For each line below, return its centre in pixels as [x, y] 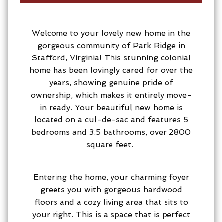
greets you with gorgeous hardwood [111, 189]
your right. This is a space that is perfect [111, 214]
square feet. [111, 144]
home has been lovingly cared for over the [111, 70]
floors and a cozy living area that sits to [111, 202]
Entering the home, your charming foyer [111, 177]
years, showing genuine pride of [111, 82]
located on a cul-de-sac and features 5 [111, 119]
